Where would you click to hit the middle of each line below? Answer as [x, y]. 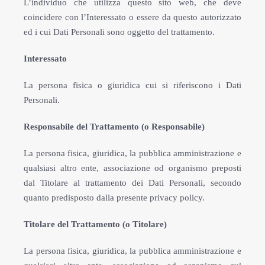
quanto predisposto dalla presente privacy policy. [114, 198]
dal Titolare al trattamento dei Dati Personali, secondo [132, 183]
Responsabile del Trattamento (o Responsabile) [114, 127]
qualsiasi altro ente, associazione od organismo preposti [132, 168]
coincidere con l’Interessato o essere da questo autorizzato [132, 17]
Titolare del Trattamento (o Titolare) [95, 224]
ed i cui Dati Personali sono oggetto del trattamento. [119, 32]
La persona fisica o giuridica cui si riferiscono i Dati [132, 85]
